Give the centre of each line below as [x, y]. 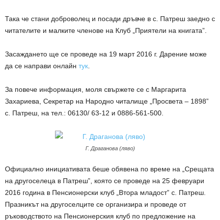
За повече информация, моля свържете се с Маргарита [96, 89]
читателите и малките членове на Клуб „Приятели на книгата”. [106, 30]
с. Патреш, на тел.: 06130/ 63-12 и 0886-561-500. [84, 113]
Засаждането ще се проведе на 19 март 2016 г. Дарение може [106, 54]
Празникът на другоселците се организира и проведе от [96, 204]
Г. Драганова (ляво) [110, 148]
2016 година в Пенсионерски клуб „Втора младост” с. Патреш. [105, 192]
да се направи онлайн [42, 66]
